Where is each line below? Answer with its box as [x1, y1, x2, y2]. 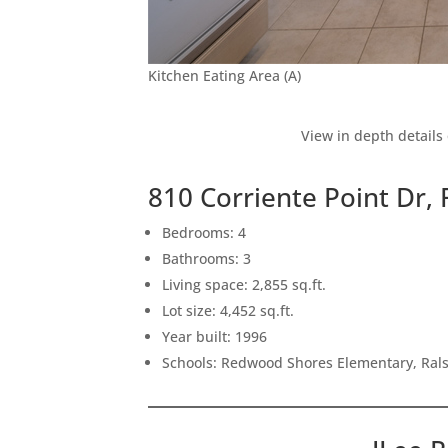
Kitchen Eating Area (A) [148, 65, 302, 85]
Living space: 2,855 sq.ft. [162, 274, 327, 294]
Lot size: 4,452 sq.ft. [162, 300, 295, 320]
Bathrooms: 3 [162, 248, 252, 268]
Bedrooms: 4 [162, 222, 247, 242]
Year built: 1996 [162, 326, 268, 346]
